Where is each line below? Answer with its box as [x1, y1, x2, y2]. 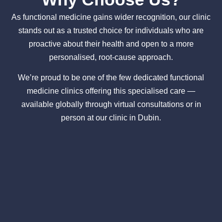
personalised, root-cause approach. [49, 53, 173, 61]
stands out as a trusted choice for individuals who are [18, 26, 204, 35]
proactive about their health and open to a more [28, 39, 194, 48]
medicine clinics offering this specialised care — [27, 87, 195, 96]
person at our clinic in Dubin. [61, 113, 161, 122]
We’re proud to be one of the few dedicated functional [18, 73, 204, 82]
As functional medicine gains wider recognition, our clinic [11, 12, 211, 21]
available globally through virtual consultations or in [21, 100, 201, 109]
